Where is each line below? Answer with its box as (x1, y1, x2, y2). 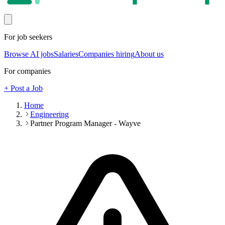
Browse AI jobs (4, 50, 54, 59)
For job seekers (4, 33, 52, 42)
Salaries (54, 50, 78, 59)
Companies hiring (78, 50, 135, 59)
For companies (4, 67, 51, 76)
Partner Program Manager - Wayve (30, 119, 141, 128)
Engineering (30, 110, 69, 119)
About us (135, 50, 164, 59)
